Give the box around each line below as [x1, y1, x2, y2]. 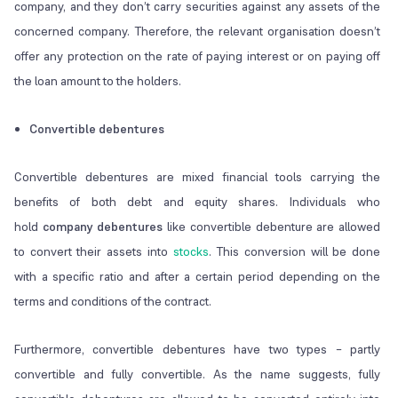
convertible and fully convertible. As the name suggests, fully [14, 366, 381, 383]
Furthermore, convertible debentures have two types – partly [14, 341, 381, 358]
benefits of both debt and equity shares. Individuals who [14, 194, 381, 211]
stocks [172, 243, 209, 260]
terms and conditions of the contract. [14, 293, 211, 310]
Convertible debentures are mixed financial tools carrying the [14, 169, 381, 186]
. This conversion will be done [208, 243, 381, 260]
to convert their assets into [14, 243, 173, 260]
